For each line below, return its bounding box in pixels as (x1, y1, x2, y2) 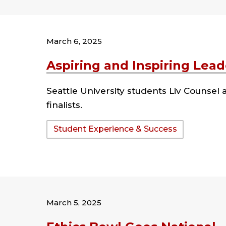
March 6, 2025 (46, 36, 102, 46)
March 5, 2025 (46, 197, 101, 207)
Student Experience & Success (53, 124, 177, 134)
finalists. (46, 99, 82, 110)
